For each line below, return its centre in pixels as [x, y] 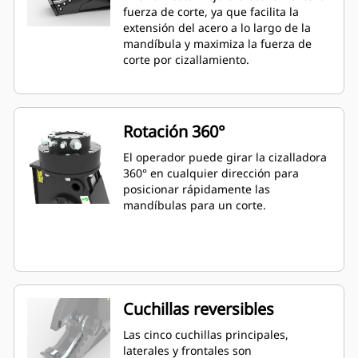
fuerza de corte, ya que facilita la [211, 12]
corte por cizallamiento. [186, 60]
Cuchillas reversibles [199, 309]
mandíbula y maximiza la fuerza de [217, 44]
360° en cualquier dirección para [211, 173]
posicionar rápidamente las [197, 189]
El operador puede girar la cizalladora [225, 157]
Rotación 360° [174, 132]
